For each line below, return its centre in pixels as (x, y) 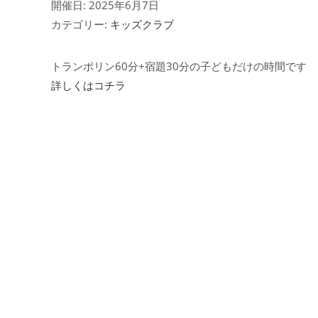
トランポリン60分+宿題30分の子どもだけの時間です (179, 66)
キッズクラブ (142, 24)
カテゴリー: (81, 24)
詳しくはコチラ (88, 85)
